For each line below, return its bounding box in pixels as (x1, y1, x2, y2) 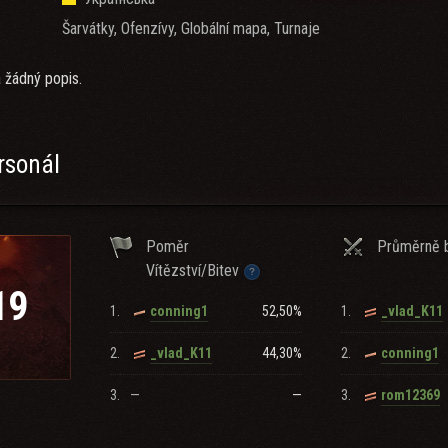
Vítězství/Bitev (146, 261, 239, 280)
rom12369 (381, 387, 440, 404)
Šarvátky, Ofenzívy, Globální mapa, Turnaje (61, 19, 320, 38)
